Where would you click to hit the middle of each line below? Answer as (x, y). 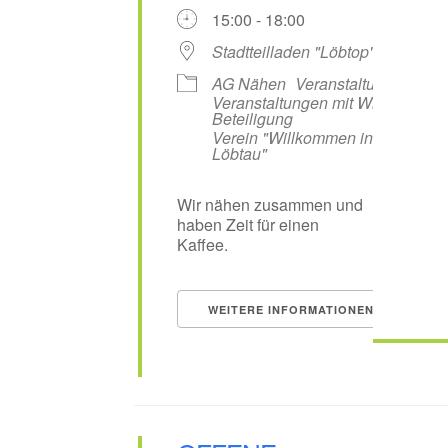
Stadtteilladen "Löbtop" (293, 52)
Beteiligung (252, 119)
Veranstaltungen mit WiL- (299, 103)
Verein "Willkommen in (292, 138)
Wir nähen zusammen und (269, 205)
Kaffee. (202, 245)
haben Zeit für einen (247, 225)
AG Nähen (248, 84)
